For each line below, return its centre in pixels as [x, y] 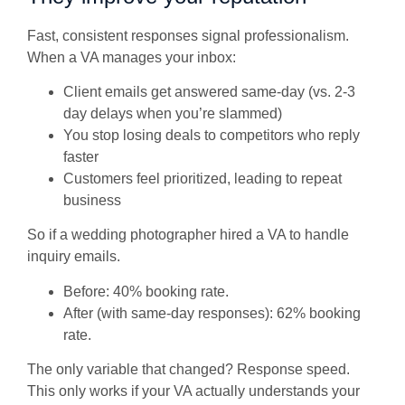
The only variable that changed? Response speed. [188, 370]
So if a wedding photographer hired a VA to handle [188, 235]
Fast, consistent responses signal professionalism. [188, 35]
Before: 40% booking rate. [148, 291]
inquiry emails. [75, 257]
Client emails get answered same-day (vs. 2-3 [209, 92]
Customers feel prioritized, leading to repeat [202, 179]
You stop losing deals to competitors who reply [212, 136]
